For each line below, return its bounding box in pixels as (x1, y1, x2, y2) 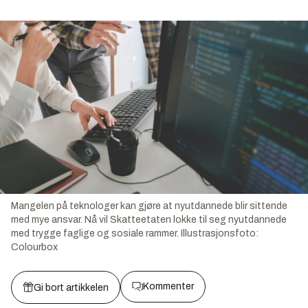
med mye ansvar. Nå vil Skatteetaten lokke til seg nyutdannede (11, 214, 287, 225)
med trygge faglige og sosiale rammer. (11, 228, 179, 239)
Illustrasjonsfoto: (181, 228, 258, 239)
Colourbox (11, 241, 58, 252)
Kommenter (143, 280, 194, 291)
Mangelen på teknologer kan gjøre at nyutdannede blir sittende (11, 200, 287, 211)
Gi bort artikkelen (34, 282, 109, 293)
